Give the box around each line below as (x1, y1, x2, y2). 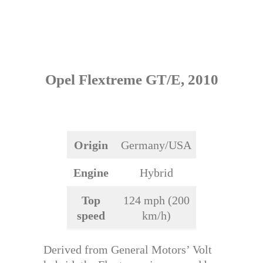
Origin (74, 139, 108, 152)
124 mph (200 (123, 194, 190, 207)
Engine (73, 166, 109, 180)
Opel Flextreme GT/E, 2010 (45, 72, 218, 88)
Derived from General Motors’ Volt (43, 243, 212, 257)
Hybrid (139, 166, 173, 180)
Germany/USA (121, 139, 191, 152)
